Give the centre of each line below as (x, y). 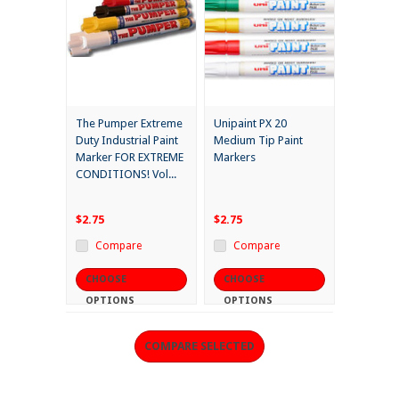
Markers (235, 158)
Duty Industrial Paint (127, 141)
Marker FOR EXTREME (130, 158)
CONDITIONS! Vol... (126, 175)
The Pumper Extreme (129, 124)
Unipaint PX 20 (250, 124)
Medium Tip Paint (258, 141)
